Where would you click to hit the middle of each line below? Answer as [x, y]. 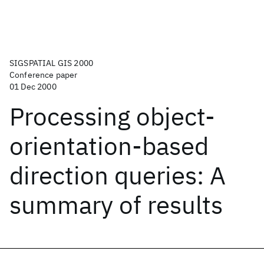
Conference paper [44, 75]
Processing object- [112, 116]
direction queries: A [118, 175]
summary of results [116, 205]
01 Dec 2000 [33, 87]
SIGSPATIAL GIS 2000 [52, 63]
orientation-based [109, 146]
